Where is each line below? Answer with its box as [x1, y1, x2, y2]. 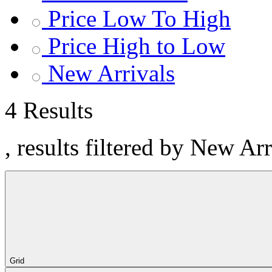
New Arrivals [48, 60, 175, 86]
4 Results [5, 97, 93, 123]
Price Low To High [48, 5, 231, 32]
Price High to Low [48, 33, 225, 59]
